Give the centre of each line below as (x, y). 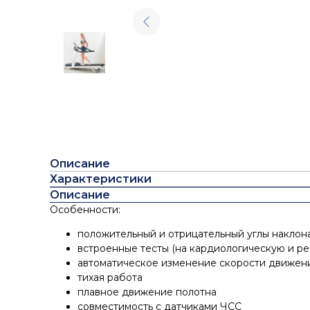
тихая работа (110, 277)
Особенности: (85, 210)
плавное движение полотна (147, 292)
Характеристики (101, 179)
